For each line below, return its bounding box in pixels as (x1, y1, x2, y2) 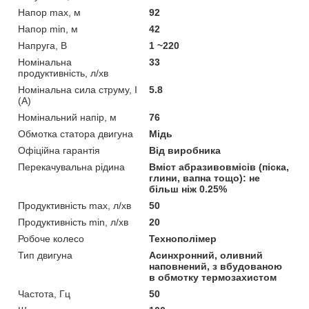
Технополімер (149, 232, 217, 244)
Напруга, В (18, 39, 67, 51)
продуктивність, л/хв (18, 67, 108, 79)
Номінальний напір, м (18, 111, 117, 123)
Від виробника (149, 144, 221, 156)
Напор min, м (18, 23, 78, 34)
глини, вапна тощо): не (149, 172, 261, 183)
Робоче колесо (18, 232, 84, 244)
